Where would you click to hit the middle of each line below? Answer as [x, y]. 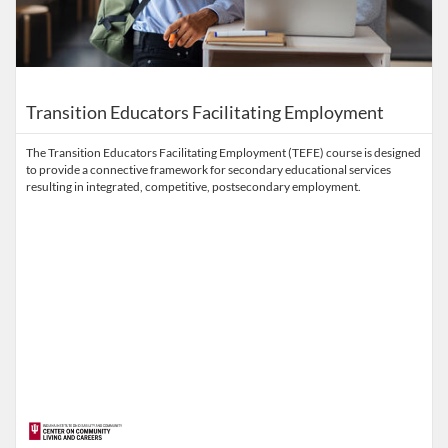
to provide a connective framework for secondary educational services [208, 169]
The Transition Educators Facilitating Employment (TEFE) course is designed [223, 152]
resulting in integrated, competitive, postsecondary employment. [193, 186]
